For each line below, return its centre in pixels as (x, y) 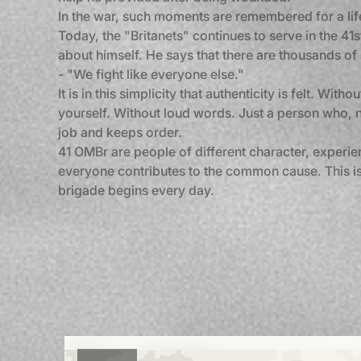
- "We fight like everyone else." (151, 74)
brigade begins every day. (136, 190)
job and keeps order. (120, 132)
